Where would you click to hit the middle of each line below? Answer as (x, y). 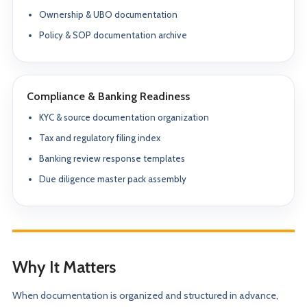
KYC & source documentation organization (124, 117)
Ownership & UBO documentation (108, 14)
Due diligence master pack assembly (113, 179)
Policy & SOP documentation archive (113, 35)
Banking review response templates (112, 158)
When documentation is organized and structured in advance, (145, 295)
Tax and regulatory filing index (100, 138)
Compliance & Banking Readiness (108, 96)
